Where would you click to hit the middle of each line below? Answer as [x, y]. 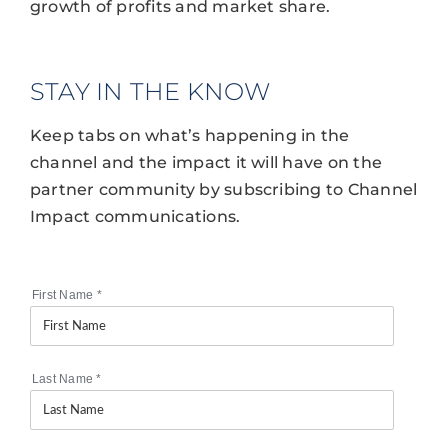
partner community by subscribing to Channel [223, 189]
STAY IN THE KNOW [149, 90]
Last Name [64, 378]
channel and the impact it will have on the [206, 162]
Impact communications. [135, 216]
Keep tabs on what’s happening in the [189, 135]
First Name [64, 294]
